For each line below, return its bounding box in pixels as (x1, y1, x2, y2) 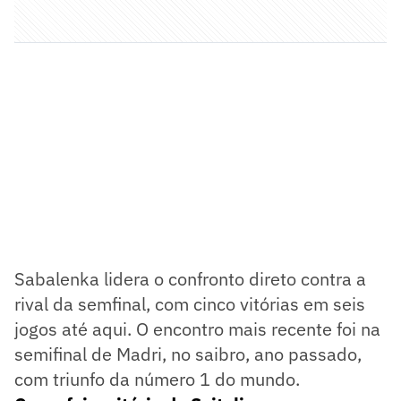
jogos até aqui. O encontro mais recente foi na (14, 316, 380, 341)
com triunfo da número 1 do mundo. (14, 366, 300, 391)
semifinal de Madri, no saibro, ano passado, (14, 341, 362, 366)
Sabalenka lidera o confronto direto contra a (14, 266, 366, 291)
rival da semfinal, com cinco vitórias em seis (14, 291, 365, 316)
